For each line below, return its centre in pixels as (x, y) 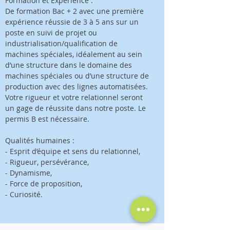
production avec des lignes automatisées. (76, 87)
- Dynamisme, (28, 173)
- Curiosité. (24, 194)
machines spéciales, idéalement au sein (74, 54)
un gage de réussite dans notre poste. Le (75, 108)
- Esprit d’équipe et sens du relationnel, (73, 151)
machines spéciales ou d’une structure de (77, 76)
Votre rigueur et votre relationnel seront (74, 97)
